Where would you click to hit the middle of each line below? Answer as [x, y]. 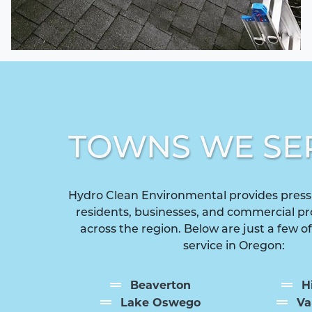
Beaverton [161, 286]
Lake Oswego [161, 303]
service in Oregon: [234, 246]
